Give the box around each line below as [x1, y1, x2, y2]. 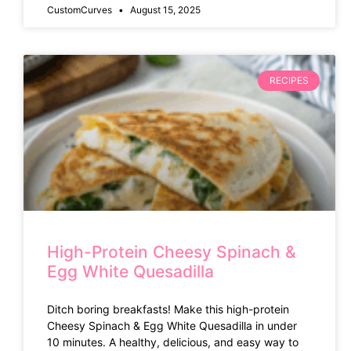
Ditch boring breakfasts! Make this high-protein [47, 302, 289, 316]
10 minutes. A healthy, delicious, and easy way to [47, 335, 299, 349]
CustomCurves [47, 3, 114, 16]
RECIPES [269, 74, 309, 87]
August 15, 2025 [128, 3, 201, 16]
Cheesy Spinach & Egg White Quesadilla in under [47, 318, 297, 332]
